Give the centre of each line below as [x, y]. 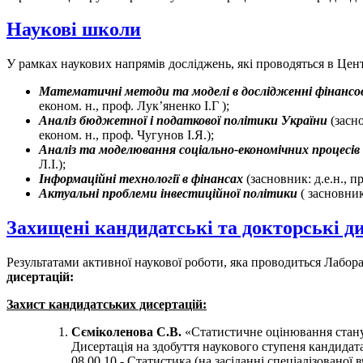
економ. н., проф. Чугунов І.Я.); [126, 135]
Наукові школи [74, 30]
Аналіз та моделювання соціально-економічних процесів [199, 150]
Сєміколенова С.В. [126, 332]
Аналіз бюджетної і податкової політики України [185, 121]
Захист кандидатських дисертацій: [107, 305]
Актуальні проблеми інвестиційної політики [170, 194]
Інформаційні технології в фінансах [143, 179]
